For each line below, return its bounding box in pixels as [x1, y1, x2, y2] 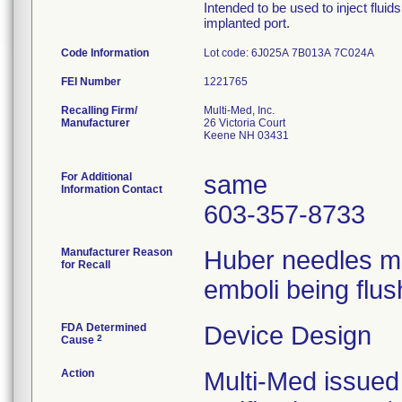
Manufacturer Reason [61, 246, 172, 258]
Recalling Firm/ [61, 104, 137, 117]
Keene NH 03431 [204, 129, 289, 142]
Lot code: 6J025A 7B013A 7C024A [204, 47, 377, 59]
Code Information [61, 47, 149, 59]
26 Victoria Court [204, 117, 285, 129]
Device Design [204, 321, 371, 350]
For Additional [61, 170, 132, 183]
